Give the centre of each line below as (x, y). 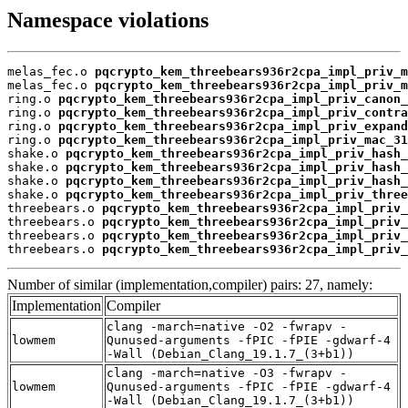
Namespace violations (108, 20)
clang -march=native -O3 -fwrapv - (227, 373)
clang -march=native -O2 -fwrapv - (227, 327)
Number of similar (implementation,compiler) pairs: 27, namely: (190, 285)
